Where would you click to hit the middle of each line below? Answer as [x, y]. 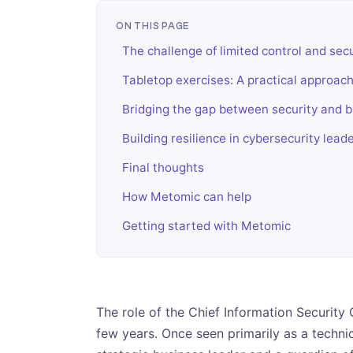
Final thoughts [163, 167]
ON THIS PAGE [153, 26]
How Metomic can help [187, 196]
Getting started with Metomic [206, 225]
